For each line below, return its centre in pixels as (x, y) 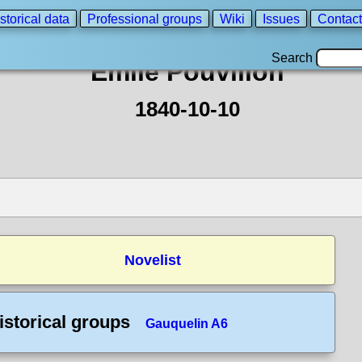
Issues (281, 19)
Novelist (153, 260)
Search (294, 58)
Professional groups (145, 19)
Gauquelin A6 (187, 324)
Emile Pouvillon (187, 72)
